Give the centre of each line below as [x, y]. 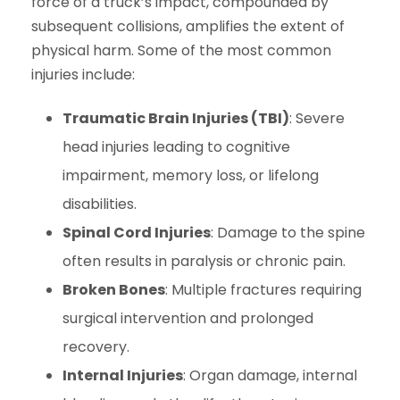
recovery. [96, 347]
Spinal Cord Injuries [137, 233]
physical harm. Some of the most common [181, 50]
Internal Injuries [123, 375]
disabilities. [100, 204]
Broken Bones [114, 290]
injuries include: [83, 75]
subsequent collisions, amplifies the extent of [188, 26]
